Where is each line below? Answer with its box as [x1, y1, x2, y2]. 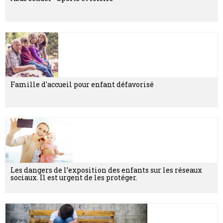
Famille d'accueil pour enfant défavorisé [10, 79, 154, 89]
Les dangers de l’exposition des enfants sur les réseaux [10, 165, 202, 175]
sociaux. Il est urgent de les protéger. [10, 172, 137, 182]
